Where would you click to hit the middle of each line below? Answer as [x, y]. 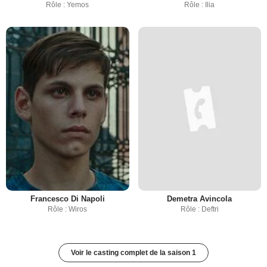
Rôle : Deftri [199, 209]
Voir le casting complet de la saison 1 [133, 253]
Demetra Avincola [200, 199]
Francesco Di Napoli [67, 199]
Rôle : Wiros [68, 209]
